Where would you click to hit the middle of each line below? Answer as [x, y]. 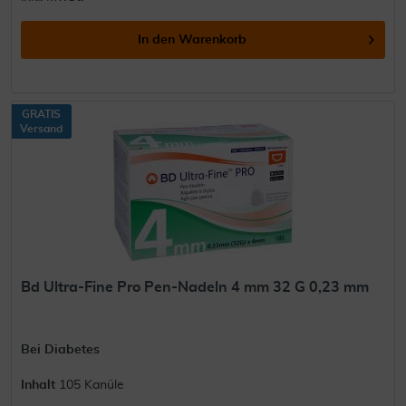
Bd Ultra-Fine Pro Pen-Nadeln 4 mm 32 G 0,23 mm [195, 288]
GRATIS [42, 115]
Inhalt [40, 386]
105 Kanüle [92, 386]
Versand [42, 129]
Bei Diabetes [61, 350]
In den [157, 39]
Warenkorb [213, 39]
